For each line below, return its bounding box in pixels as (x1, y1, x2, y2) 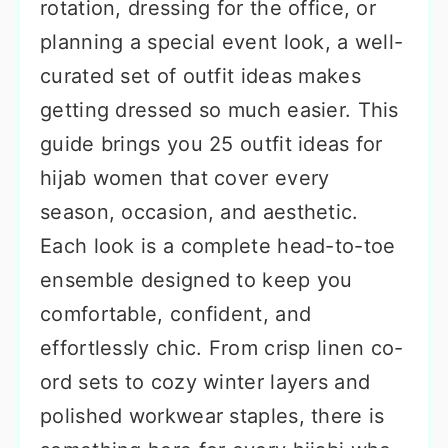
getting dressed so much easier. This (40, 98, 399, 122)
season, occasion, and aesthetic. (40, 200, 359, 224)
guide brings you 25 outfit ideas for (40, 132, 383, 156)
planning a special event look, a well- (40, 30, 404, 54)
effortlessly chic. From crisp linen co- (40, 336, 404, 360)
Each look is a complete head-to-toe (40, 234, 396, 258)
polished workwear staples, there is (40, 404, 385, 428)
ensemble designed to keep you (40, 268, 353, 292)
